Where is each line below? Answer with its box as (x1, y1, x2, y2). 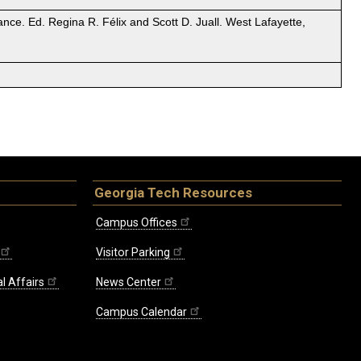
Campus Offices (96, 216, 177, 230)
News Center (96, 276, 161, 289)
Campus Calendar (96, 305, 187, 319)
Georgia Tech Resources (94, 185, 252, 201)
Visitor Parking (96, 246, 170, 259)
